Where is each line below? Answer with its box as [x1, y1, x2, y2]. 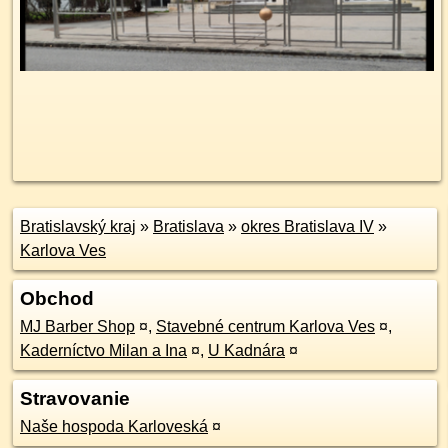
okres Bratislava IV [241, 218, 374, 235]
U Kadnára [208, 342, 285, 359]
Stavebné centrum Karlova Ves [156, 318, 375, 335]
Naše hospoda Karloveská [20, 418, 208, 435]
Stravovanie [20, 388, 130, 409]
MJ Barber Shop [20, 318, 135, 335]
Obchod [20, 288, 94, 309]
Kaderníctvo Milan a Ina [20, 342, 187, 359]
